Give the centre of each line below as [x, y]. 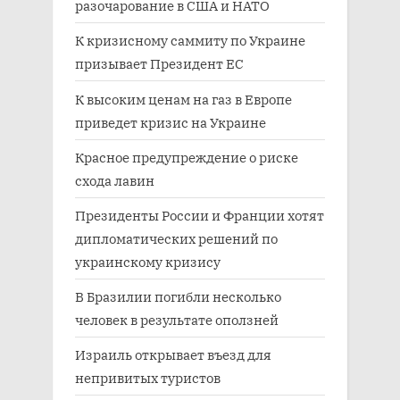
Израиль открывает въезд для [173, 355]
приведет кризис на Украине [171, 122]
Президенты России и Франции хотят [200, 215]
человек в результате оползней [177, 320]
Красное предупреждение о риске [187, 157]
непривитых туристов [148, 378]
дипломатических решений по [176, 238]
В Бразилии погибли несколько [178, 297]
